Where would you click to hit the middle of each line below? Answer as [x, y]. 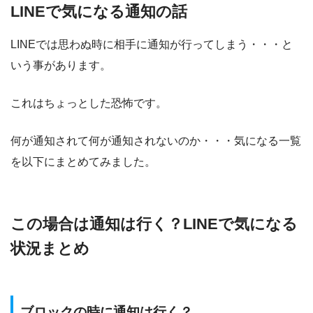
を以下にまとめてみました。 [83, 162]
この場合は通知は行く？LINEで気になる [154, 224]
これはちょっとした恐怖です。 [89, 103]
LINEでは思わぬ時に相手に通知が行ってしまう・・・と [152, 45]
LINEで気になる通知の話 [99, 11]
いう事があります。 [61, 66]
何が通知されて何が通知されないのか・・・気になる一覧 [156, 141]
